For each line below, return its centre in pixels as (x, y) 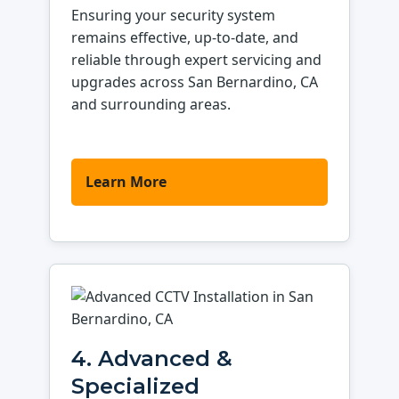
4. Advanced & (152, 359)
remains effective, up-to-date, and (185, 37)
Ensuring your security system (174, 15)
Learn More (126, 181)
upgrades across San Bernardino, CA (195, 81)
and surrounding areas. (151, 104)
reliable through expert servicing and (197, 59)
